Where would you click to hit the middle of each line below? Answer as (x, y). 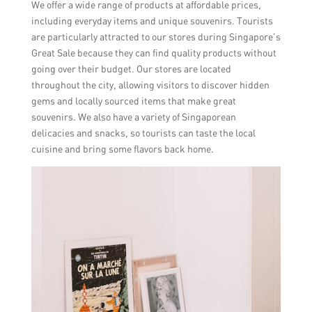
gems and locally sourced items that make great (133, 100)
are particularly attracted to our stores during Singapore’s (156, 36)
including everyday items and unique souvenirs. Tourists (152, 20)
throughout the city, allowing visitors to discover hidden (150, 84)
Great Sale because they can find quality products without (154, 52)
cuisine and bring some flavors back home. (122, 148)
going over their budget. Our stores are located (131, 68)
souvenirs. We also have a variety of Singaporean (133, 116)
